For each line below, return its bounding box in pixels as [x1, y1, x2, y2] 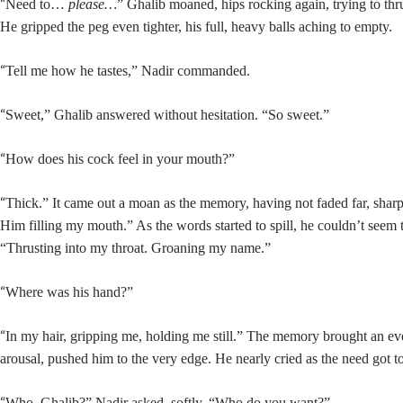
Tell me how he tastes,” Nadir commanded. [5, 63, 251, 78]
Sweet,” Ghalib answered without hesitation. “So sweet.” [5, 107, 330, 122]
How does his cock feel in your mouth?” [5, 151, 236, 166]
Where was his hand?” [5, 284, 134, 300]
